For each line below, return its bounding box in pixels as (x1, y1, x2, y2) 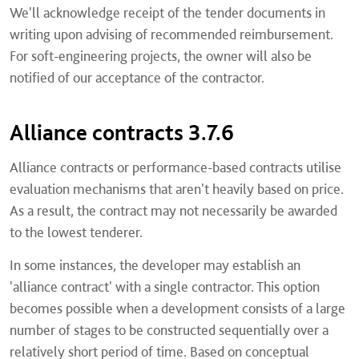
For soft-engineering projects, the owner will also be (10, 47, 312, 64)
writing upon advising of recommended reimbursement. (10, 26, 333, 42)
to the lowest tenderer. (10, 224, 143, 240)
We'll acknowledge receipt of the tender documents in (10, 4, 325, 21)
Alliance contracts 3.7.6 (10, 119, 234, 146)
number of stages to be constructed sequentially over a (10, 321, 329, 338)
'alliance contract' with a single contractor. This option (10, 278, 320, 295)
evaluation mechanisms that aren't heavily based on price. (10, 180, 344, 197)
